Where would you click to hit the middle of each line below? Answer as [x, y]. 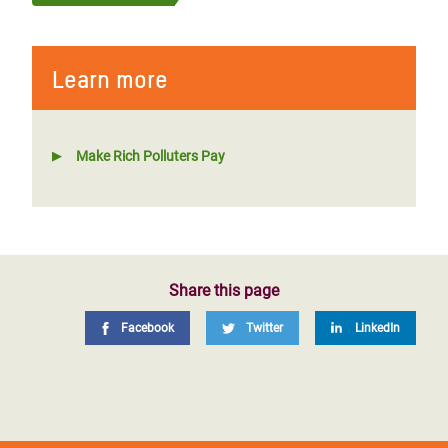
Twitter [264, 328]
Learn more [110, 80]
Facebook [147, 328]
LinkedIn [377, 328]
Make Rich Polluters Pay [150, 156]
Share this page [224, 291]
